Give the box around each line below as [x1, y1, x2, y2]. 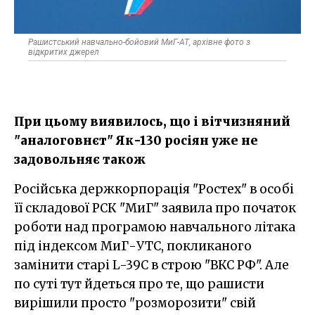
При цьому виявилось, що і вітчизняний [14, 113, 290, 129]
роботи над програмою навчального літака [14, 219, 295, 235]
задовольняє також [14, 151, 146, 167]
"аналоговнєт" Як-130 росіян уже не [14, 132, 258, 148]
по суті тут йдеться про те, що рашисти [14, 276, 264, 292]
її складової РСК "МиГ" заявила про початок [14, 200, 296, 216]
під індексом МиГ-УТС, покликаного [14, 238, 252, 254]
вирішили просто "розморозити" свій [14, 295, 256, 311]
